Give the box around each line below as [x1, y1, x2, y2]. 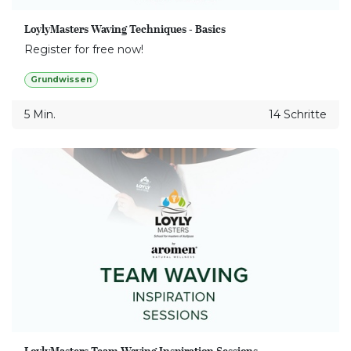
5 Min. [24, 107, 56, 121]
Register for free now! [24, 42, 143, 57]
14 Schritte [269, 107, 327, 121]
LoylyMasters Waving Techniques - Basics [24, 20, 226, 38]
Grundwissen [30, 74, 92, 85]
